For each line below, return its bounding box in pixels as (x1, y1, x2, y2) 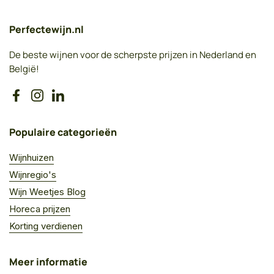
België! (9, 62, 39, 75)
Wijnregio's (9, 168, 56, 180)
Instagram (36, 95, 78, 108)
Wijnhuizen (9, 151, 54, 163)
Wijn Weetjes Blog (9, 185, 86, 198)
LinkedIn (57, 95, 93, 108)
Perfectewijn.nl (9, 22, 84, 36)
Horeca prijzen (9, 202, 70, 215)
